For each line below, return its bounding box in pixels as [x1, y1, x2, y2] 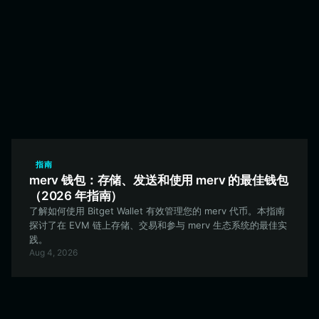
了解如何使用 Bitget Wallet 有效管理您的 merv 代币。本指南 [29, 205, 285, 216]
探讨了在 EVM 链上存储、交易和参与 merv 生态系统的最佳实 [29, 219, 287, 231]
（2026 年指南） [29, 189, 123, 203]
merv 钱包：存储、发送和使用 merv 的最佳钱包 [29, 173, 288, 187]
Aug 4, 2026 [29, 247, 78, 258]
